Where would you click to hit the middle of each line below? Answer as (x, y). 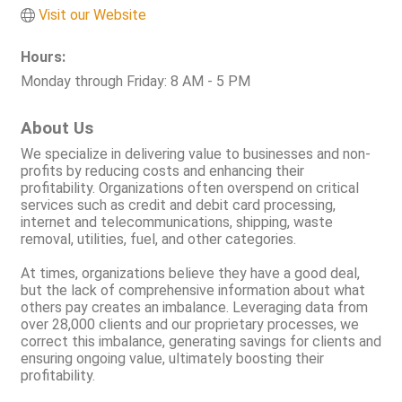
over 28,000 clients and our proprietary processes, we (190, 325)
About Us (57, 129)
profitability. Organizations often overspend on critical (190, 188)
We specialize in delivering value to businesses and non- (196, 154)
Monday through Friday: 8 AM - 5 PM (135, 82)
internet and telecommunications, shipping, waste (177, 223)
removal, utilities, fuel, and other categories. (158, 240)
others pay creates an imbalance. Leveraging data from (194, 308)
